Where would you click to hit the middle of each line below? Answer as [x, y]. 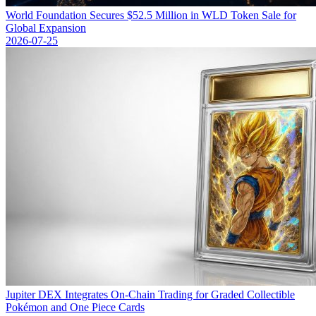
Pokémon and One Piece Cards [75, 308]
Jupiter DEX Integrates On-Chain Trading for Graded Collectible [150, 295]
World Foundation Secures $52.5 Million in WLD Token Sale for [151, 16]
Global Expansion [46, 28]
